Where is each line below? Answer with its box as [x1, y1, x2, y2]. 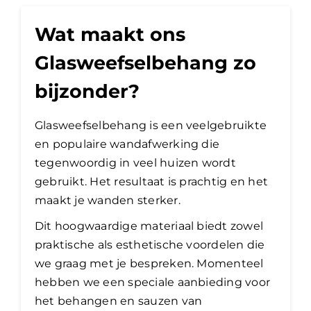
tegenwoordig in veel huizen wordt [35, 156, 236, 170]
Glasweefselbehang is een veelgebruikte [35, 119, 267, 133]
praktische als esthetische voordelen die [35, 238, 265, 252]
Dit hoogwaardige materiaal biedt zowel [35, 219, 264, 233]
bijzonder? [35, 79, 140, 103]
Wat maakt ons [35, 22, 185, 47]
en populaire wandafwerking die [35, 137, 220, 151]
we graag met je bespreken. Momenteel [35, 257, 264, 271]
